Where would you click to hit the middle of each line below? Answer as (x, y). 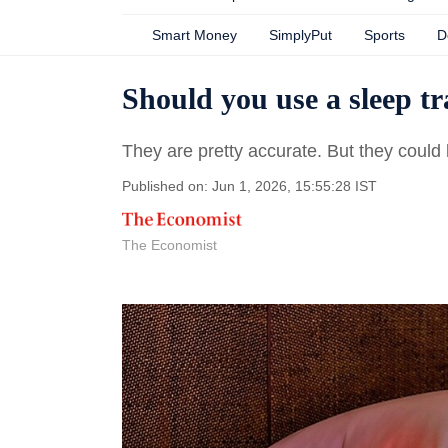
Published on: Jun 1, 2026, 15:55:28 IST (249, 186)
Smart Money (194, 35)
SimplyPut (300, 35)
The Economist (169, 245)
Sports (384, 35)
